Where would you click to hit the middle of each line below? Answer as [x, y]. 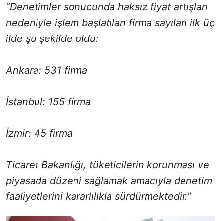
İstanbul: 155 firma [48, 101]
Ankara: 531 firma [47, 70]
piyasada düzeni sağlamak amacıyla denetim [109, 180]
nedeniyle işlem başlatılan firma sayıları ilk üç [110, 22]
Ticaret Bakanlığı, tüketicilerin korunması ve [108, 165]
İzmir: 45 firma [39, 133]
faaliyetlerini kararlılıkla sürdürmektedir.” [99, 196]
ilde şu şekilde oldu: [52, 38]
